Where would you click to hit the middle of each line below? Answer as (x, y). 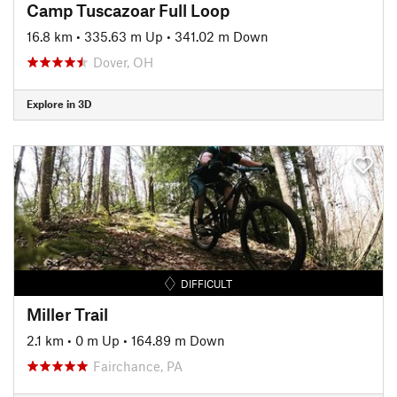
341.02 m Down (222, 36)
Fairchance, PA (138, 366)
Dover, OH (123, 62)
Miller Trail (67, 314)
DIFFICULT (207, 283)
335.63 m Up (124, 36)
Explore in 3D (59, 104)
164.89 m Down (178, 340)
